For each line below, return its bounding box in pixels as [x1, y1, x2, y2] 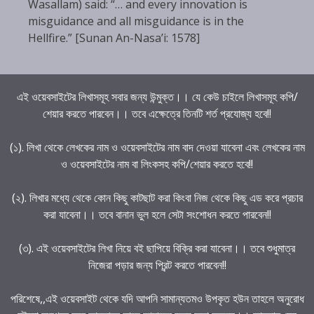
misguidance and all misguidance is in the [28, 13, 244, 29]
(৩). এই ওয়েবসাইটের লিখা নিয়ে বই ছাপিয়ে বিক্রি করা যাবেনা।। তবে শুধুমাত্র [19, 240, 295, 256]
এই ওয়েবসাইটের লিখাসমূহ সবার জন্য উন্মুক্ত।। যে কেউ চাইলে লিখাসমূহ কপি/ [16, 88, 298, 104]
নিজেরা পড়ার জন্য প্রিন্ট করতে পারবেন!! [88, 257, 226, 273]
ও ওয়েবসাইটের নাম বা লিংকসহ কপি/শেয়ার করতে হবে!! [61, 156, 253, 172]
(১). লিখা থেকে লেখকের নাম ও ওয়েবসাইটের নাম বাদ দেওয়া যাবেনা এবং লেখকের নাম [9, 139, 305, 155]
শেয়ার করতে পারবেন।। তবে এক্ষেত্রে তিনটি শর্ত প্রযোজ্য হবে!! [43, 105, 271, 121]
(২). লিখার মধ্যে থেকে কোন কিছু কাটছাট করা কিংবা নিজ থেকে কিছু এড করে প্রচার [11, 189, 303, 205]
